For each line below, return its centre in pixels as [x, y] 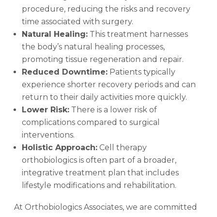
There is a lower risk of [113, 110]
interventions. [48, 135]
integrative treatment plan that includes [101, 173]
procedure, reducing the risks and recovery [106, 9]
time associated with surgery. [78, 22]
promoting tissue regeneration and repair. [103, 60]
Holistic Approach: [60, 148]
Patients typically [142, 72]
